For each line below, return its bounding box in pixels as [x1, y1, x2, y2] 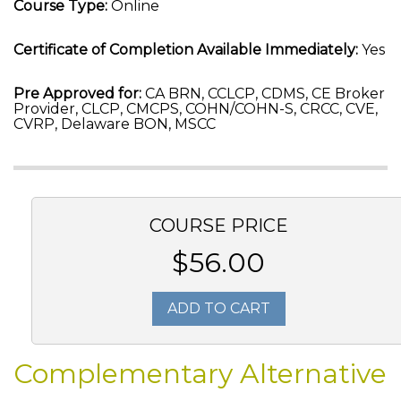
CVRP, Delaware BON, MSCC [13, 115, 216, 132]
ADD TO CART [166, 300, 270, 317]
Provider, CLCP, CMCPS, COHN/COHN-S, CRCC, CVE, [13, 100, 378, 117]
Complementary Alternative [13, 357, 387, 390]
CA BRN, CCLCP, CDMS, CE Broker [141, 85, 385, 102]
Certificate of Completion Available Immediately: [13, 41, 358, 58]
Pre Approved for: [13, 85, 141, 102]
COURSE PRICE [149, 215, 288, 236]
